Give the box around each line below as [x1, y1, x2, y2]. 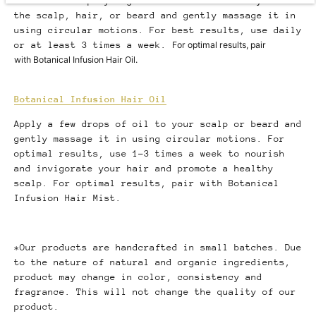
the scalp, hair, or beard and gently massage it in [14, 10, 296, 21]
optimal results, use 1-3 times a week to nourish [14, 148, 285, 159]
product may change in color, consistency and [14, 272, 262, 283]
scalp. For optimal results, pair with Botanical [14, 178, 279, 189]
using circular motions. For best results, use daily [14, 25, 302, 36]
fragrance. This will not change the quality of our [14, 286, 296, 298]
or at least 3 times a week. [14, 39, 172, 51]
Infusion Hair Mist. [14, 193, 121, 204]
